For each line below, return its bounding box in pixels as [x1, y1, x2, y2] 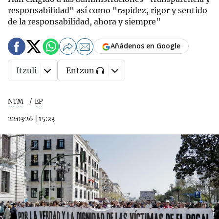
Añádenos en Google [110, 41, 180, 51]
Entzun [66, 66, 94, 75]
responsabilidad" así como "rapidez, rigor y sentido [8, 5, 207, 15]
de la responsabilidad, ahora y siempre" [8, 17, 161, 26]
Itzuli [16, 66, 37, 75]
